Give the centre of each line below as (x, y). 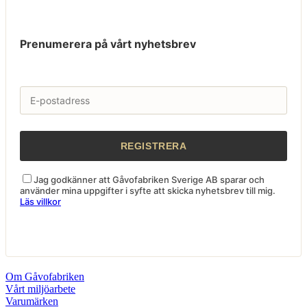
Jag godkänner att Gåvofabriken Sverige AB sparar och (149, 179)
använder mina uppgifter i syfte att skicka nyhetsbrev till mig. (148, 190)
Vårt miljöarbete (40, 288)
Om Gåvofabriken (45, 276)
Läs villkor (40, 201)
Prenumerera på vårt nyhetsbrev (108, 44)
